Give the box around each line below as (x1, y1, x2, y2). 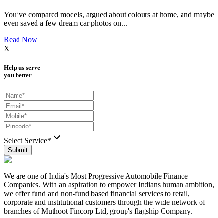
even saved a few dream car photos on (4, 19, 121, 28)
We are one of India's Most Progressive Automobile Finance (4, 171, 188, 180)
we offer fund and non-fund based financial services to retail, (4, 189, 190, 198)
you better (4, 72, 32, 79)
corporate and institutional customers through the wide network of (4, 198, 205, 206)
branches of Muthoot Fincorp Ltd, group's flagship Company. (4, 206, 192, 215)
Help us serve (4, 64, 40, 72)
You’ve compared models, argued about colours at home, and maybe (4, 10, 214, 19)
